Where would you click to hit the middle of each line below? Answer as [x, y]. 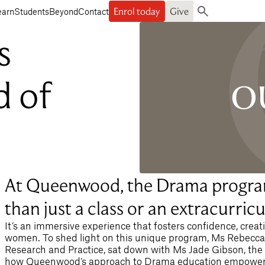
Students [32, 11]
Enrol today [137, 11]
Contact [93, 11]
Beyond [64, 11]
